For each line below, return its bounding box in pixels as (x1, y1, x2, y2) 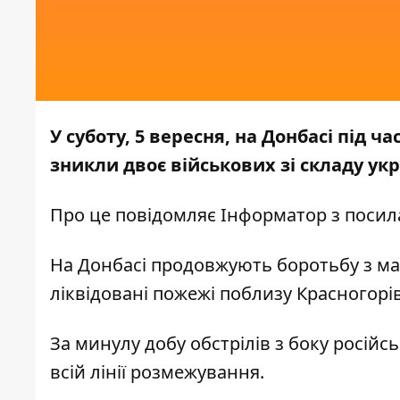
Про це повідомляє (50, 203, 216, 228)
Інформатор (216, 203, 327, 228)
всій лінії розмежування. (50, 360, 264, 385)
